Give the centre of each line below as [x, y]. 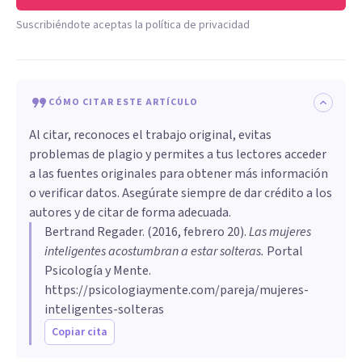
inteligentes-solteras [104, 310]
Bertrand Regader [93, 232]
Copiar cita [80, 333]
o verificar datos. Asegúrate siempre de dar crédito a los [181, 194]
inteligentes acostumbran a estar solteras [153, 252]
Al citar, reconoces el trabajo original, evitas [150, 135]
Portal [284, 252]
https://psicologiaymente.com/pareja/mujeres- [177, 290]
